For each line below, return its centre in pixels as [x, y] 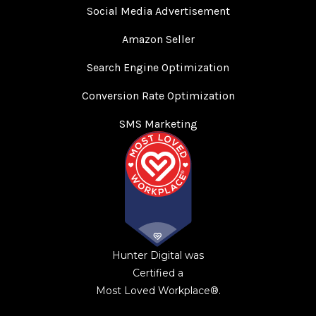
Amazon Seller [158, 39]
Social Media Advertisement [158, 11]
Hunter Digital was [158, 255]
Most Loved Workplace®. [158, 290]
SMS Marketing [158, 123]
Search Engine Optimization [158, 67]
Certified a [158, 273]
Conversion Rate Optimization [158, 95]
